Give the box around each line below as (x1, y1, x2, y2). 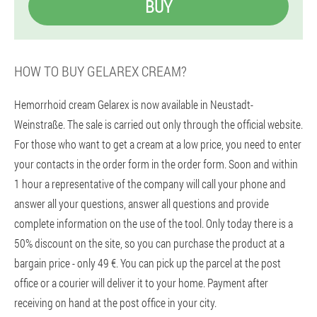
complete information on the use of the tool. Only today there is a (14, 216, 293, 231)
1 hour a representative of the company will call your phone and (14, 176, 286, 191)
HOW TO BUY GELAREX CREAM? (14, 62, 187, 80)
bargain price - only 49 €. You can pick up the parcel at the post (14, 255, 281, 270)
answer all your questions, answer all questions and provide (14, 196, 269, 211)
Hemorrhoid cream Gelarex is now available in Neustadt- (14, 97, 253, 112)
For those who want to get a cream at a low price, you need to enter (14, 137, 301, 151)
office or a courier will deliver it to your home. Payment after (14, 275, 268, 290)
